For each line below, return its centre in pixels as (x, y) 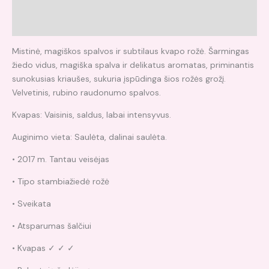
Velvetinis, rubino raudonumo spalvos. (86, 92)
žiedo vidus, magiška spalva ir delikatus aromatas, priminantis (133, 65)
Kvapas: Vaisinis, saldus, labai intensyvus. (92, 114)
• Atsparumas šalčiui (52, 225)
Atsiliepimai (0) (41, 24)
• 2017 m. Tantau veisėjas (61, 159)
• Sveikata (32, 203)
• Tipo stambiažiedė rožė (61, 181)
